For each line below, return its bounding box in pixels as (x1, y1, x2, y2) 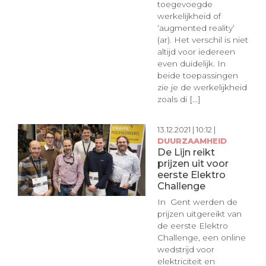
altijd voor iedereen (157, 46, 235, 56)
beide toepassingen (157, 70, 238, 80)
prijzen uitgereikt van (157, 208, 242, 218)
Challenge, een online (157, 232, 246, 242)
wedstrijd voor (157, 244, 214, 254)
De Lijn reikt (157, 146, 215, 159)
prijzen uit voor (157, 157, 229, 170)
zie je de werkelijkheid (157, 82, 247, 92)
